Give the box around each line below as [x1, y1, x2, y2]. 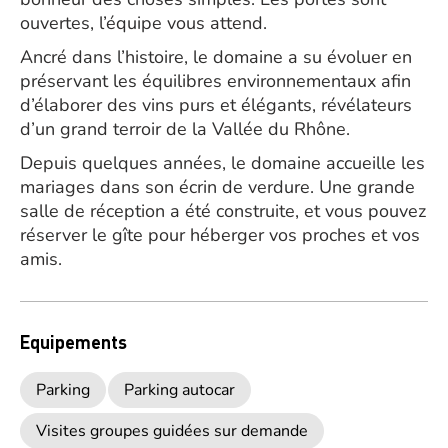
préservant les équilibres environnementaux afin [20, 69, 411, 93]
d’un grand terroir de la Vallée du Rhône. [20, 117, 350, 141]
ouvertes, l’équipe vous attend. [20, 11, 267, 35]
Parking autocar [124, 379, 235, 401]
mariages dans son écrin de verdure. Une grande [20, 175, 415, 199]
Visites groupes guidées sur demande [36, 420, 308, 442]
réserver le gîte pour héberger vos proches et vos [20, 223, 420, 247]
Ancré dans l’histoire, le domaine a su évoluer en [20, 45, 412, 69]
